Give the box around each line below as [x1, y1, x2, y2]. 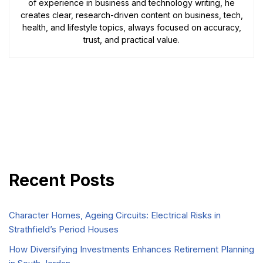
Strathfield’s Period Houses [9, 223, 119, 235]
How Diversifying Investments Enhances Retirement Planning [9, 243, 254, 255]
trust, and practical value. [83, 34, 180, 45]
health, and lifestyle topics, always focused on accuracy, [22, 22, 241, 32]
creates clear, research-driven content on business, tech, [20, 9, 243, 20]
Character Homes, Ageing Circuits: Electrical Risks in [9, 209, 221, 221]
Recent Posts [9, 170, 114, 190]
